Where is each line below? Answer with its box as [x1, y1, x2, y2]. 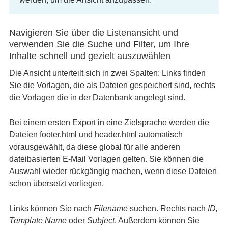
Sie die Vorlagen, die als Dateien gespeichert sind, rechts [9, 81, 215, 90]
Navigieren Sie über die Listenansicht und [9, 27, 178, 38]
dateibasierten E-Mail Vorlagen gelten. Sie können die [9, 155, 204, 163]
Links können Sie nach [9, 204, 94, 213]
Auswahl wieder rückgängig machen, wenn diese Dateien [9, 167, 217, 176]
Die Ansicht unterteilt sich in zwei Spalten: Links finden [9, 69, 206, 77]
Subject [87, 216, 115, 225]
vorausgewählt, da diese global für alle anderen [9, 142, 180, 151]
